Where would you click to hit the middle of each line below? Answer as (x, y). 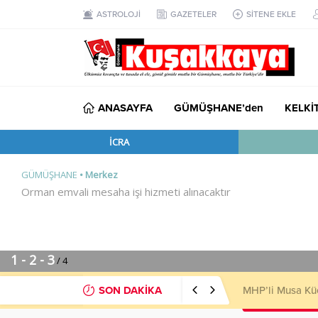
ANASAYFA (125, 108)
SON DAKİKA (130, 290)
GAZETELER (193, 14)
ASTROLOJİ (119, 14)
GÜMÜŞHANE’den (219, 108)
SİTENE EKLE (271, 14)
